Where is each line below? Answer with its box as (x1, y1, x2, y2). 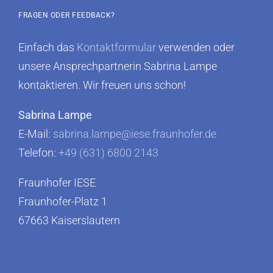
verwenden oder (156, 41, 235, 54)
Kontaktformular (77, 41, 156, 54)
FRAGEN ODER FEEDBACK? (18, 11, 115, 20)
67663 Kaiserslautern (18, 214, 120, 227)
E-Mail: (18, 127, 53, 141)
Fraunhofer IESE (18, 176, 96, 190)
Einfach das (18, 41, 77, 54)
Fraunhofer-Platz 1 (18, 195, 107, 208)
